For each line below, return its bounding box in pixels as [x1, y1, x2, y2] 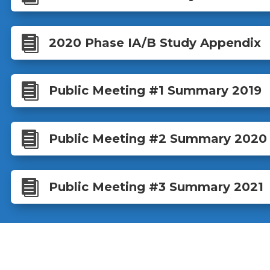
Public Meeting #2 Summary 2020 [48, 131, 267, 146]
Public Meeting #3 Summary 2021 [48, 180, 263, 195]
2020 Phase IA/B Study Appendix [48, 35, 261, 50]
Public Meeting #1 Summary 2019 [48, 83, 262, 98]
